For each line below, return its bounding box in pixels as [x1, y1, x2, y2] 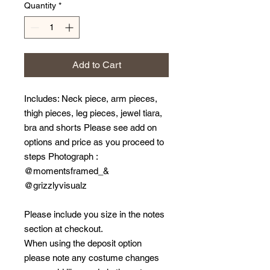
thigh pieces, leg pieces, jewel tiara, [24, 108, 162, 118]
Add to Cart [72, 59, 121, 71]
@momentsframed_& [24, 166, 109, 176]
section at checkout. [24, 224, 103, 234]
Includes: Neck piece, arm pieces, [24, 93, 157, 104]
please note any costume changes [24, 253, 159, 263]
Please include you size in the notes [24, 209, 165, 219]
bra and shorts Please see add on [24, 122, 157, 133]
